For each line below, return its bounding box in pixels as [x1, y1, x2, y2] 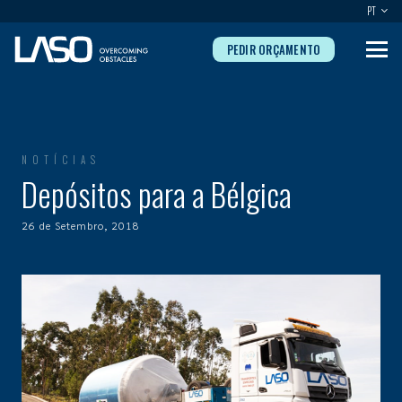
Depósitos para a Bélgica [22, 170, 292, 217]
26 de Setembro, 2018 [22, 218, 140, 232]
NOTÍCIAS [22, 153, 100, 167]
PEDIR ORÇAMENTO [226, 40, 321, 58]
